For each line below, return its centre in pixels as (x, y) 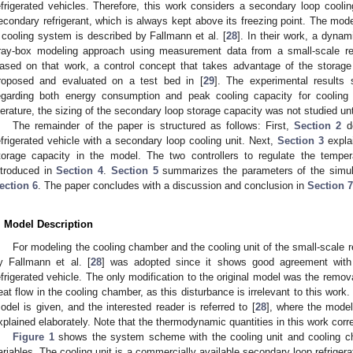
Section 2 (318, 125)
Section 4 (80, 170)
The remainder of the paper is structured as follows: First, (154, 125)
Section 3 (301, 140)
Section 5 (134, 170)
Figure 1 (33, 336)
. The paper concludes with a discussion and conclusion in (173, 185)
